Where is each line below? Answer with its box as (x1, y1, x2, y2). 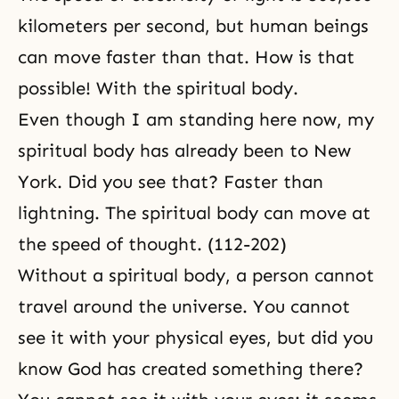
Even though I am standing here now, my (18, 109, 374, 130)
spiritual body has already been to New (18, 140, 351, 161)
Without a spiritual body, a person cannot (18, 265, 374, 286)
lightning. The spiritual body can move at (18, 202, 370, 224)
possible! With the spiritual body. (18, 77, 298, 99)
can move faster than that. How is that (18, 46, 354, 68)
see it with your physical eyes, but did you (18, 327, 373, 348)
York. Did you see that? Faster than (18, 171, 323, 192)
